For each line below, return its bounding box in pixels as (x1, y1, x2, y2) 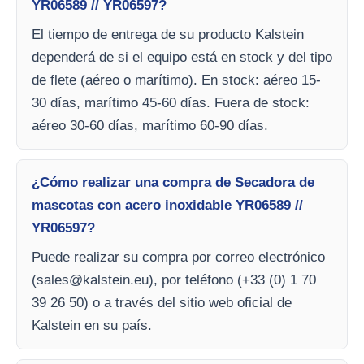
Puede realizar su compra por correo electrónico (32, 249, 325, 265)
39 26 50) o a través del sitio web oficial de (32, 295, 292, 310)
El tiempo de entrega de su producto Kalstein (32, 27, 304, 42)
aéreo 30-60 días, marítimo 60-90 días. (32, 118, 268, 133)
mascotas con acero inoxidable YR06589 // (32, 197, 303, 213)
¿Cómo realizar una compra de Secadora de (32, 175, 314, 190)
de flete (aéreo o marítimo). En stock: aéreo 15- (32, 72, 321, 88)
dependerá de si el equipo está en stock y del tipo (32, 50, 332, 65)
